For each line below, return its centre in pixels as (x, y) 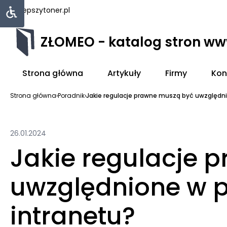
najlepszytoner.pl (40, 10)
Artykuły (124, 73)
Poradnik (71, 96)
